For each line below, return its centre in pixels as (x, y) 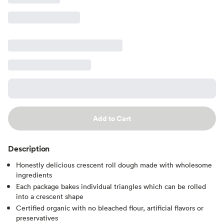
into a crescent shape (50, 196)
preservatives (37, 217)
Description (29, 148)
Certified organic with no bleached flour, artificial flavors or (110, 207)
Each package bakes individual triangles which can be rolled (111, 186)
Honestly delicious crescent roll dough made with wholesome (114, 164)
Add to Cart (112, 118)
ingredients (34, 174)
